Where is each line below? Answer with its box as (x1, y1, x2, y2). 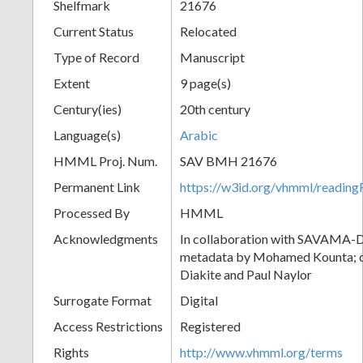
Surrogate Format (53, 292, 152, 308)
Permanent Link (53, 178, 140, 194)
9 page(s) (180, 75, 231, 91)
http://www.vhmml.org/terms (180, 344, 343, 360)
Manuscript (180, 49, 245, 65)
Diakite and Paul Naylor (180, 266, 312, 282)
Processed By (53, 204, 130, 220)
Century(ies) (53, 100, 122, 117)
